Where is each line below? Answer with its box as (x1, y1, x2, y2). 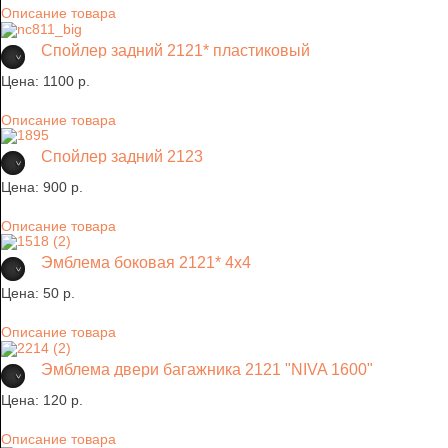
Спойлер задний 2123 (41, 148, 203, 165)
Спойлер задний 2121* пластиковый (41, 41, 310, 59)
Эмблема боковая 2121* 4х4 (41, 254, 251, 272)
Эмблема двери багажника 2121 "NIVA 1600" (41, 360, 373, 378)
